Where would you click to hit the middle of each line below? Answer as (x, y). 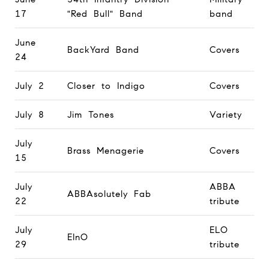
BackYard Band (103, 50)
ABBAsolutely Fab (109, 194)
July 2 (30, 86)
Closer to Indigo (106, 86)
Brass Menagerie (105, 150)
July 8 (30, 114)
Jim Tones (90, 114)
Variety (225, 114)
